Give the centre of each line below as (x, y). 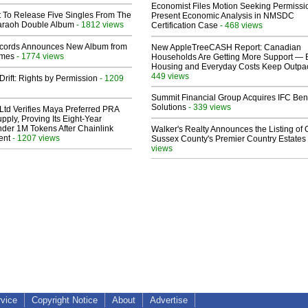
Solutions (169, 108)
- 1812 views (99, 25)
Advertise (169, 300)
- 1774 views (39, 56)
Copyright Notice (65, 300)
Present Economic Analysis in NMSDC (223, 16)
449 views (170, 76)
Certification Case (185, 26)
